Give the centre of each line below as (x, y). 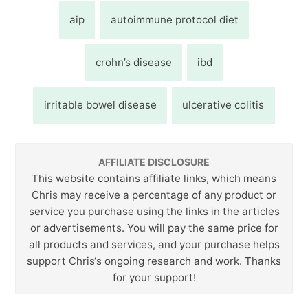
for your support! (154, 277)
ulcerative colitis (223, 104)
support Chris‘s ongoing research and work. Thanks (154, 261)
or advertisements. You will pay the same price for (154, 228)
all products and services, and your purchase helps (154, 244)
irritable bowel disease (100, 104)
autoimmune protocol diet (174, 19)
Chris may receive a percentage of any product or (154, 195)
